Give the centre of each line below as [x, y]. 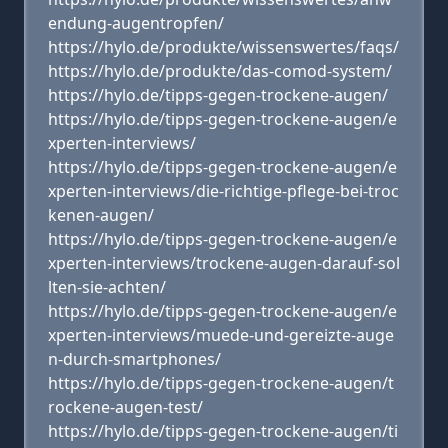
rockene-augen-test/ [125, 407]
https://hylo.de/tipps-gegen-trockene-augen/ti [223, 431]
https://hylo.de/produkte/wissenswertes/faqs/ [223, 47]
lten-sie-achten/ [107, 287]
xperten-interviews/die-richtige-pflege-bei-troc [223, 191]
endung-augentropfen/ [136, 23]
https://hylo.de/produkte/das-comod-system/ [220, 71]
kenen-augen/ [101, 215]
